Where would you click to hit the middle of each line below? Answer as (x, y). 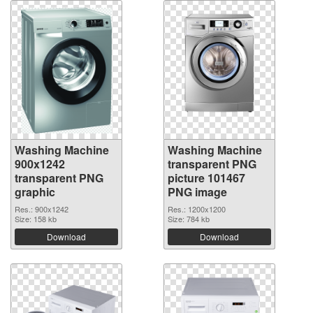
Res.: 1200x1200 (197, 209)
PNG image (197, 192)
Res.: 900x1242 (42, 209)
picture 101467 (206, 178)
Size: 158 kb (36, 219)
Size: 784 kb (189, 219)
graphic (35, 192)
